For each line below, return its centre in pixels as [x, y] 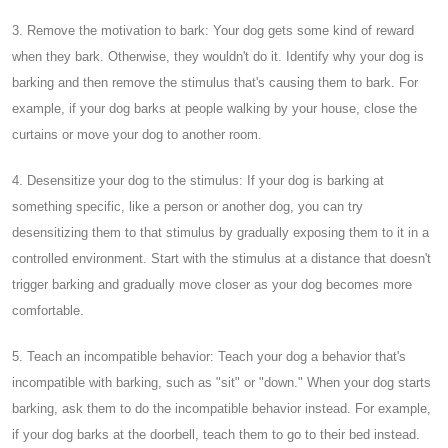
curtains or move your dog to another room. [137, 134]
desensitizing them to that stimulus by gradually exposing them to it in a [220, 232]
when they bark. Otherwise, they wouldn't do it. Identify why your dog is [218, 56]
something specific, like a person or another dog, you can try [187, 206]
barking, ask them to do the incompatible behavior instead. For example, [221, 408]
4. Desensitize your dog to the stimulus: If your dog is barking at [198, 180]
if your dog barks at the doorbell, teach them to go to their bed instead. [216, 434]
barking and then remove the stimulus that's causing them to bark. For [215, 82]
